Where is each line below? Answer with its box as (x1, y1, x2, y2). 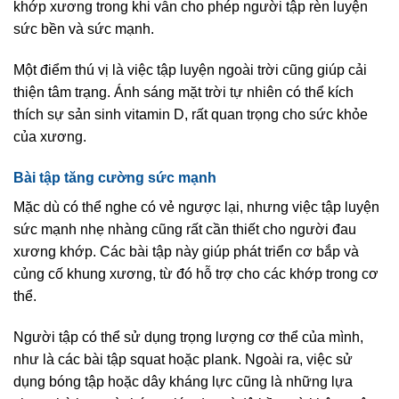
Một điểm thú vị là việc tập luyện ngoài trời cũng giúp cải (13, 62, 367, 78)
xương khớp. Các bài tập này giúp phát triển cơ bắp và (13, 243, 359, 259)
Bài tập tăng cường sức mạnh (13, 169, 216, 185)
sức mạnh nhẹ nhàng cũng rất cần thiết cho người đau (13, 221, 356, 237)
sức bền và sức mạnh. (13, 21, 154, 37)
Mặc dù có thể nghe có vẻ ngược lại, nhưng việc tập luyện (13, 199, 379, 215)
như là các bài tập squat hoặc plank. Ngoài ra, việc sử (13, 351, 353, 367)
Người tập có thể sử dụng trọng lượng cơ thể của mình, (13, 329, 363, 345)
